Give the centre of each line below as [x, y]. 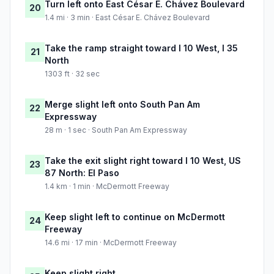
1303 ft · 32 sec [72, 74]
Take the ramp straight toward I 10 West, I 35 [141, 48]
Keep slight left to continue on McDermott [135, 217]
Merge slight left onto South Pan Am [122, 105]
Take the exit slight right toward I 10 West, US [143, 161]
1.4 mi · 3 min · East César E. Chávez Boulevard [127, 18]
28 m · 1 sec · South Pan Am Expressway [116, 130]
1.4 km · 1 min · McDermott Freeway [107, 187]
